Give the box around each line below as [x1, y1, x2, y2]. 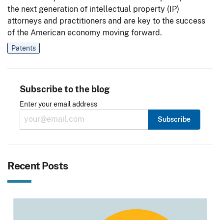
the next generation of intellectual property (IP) [7, 4, 179, 14]
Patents [11, 44, 36, 53]
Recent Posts [7, 159, 68, 172]
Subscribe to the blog [20, 83, 110, 94]
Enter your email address [20, 100, 97, 108]
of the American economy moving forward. [7, 28, 162, 38]
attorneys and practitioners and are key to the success [7, 16, 205, 26]
